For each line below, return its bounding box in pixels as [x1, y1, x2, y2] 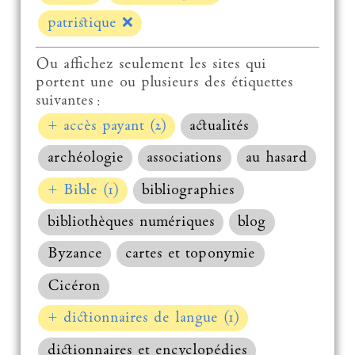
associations [147, 150, 223, 167]
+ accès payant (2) [47, 118, 166, 136]
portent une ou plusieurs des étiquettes [35, 74, 293, 92]
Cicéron [47, 277, 101, 295]
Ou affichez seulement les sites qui [35, 56, 266, 74]
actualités [189, 118, 250, 136]
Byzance [47, 246, 102, 263]
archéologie [47, 150, 124, 167]
